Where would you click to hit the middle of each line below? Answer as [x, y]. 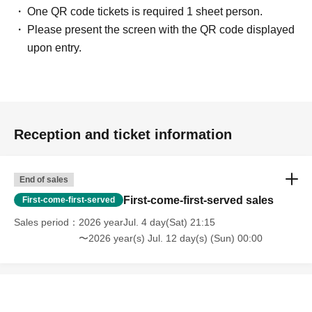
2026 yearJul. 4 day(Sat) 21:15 [147, 222]
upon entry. [55, 48]
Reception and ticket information [123, 134]
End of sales [44, 180]
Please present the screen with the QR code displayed [161, 30]
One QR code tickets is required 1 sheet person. [145, 11]
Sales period [41, 222]
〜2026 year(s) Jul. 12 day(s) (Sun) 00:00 [171, 238]
